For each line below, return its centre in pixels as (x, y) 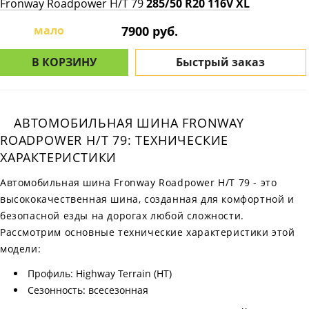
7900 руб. (150, 31)
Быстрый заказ (221, 62)
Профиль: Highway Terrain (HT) (100, 273)
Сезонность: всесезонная (88, 290)
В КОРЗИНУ (64, 62)
